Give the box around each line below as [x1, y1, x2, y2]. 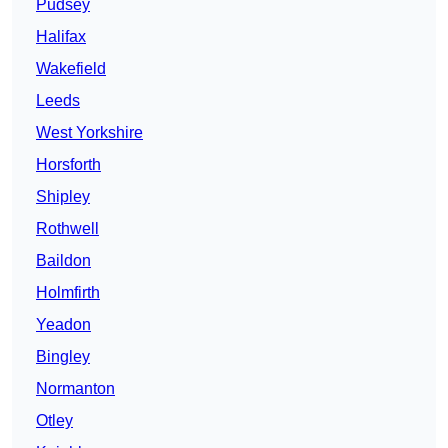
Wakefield [36, 60, 106, 78]
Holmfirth [36, 284, 100, 302]
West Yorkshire [36, 124, 143, 142]
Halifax [36, 28, 86, 46]
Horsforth [36, 156, 101, 174]
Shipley [36, 188, 90, 206]
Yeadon [36, 316, 91, 334]
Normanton [36, 380, 115, 398]
